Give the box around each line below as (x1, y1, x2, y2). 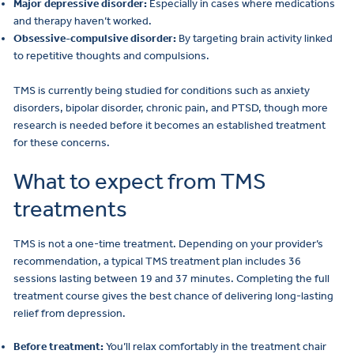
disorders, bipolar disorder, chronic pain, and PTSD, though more (13, 101, 328, 115)
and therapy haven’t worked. (13, 13, 152, 28)
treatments (13, 195, 127, 224)
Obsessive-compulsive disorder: (13, 31, 176, 45)
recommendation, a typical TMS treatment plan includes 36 (13, 254, 301, 268)
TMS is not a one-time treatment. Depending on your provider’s (13, 236, 323, 250)
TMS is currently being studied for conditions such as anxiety (13, 84, 310, 98)
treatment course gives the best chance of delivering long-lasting (13, 288, 333, 303)
